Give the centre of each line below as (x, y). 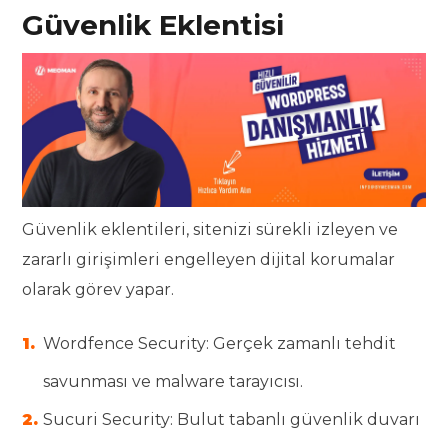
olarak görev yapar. (98, 289)
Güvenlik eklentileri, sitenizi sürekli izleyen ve (210, 229)
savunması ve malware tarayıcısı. (173, 381)
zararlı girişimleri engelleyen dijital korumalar (209, 259)
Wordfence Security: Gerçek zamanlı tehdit (220, 343)
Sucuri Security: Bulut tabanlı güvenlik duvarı (232, 419)
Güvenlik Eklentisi (153, 25)
